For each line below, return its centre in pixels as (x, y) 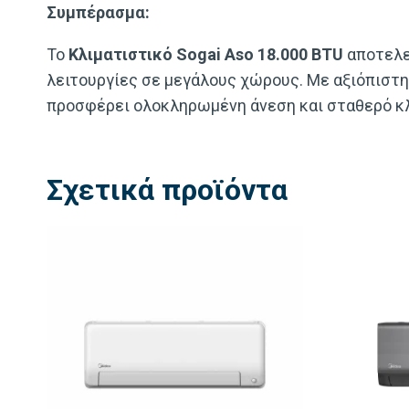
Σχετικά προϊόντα (167, 189)
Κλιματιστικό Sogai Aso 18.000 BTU (206, 54)
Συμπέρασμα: (98, 12)
